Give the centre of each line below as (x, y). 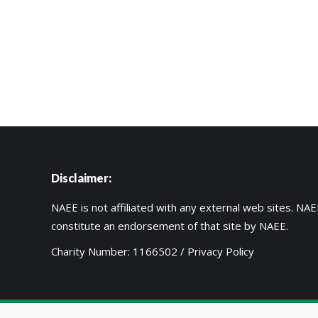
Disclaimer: (81, 178)
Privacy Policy (221, 251)
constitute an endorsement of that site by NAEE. (170, 226)
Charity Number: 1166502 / (119, 251)
